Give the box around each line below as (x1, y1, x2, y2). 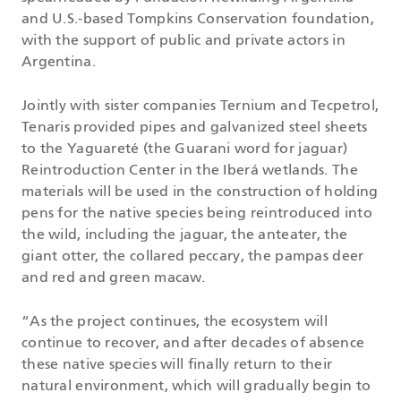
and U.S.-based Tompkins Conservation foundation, (21, 13, 374, 28)
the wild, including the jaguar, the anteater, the (21, 228, 348, 243)
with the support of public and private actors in (21, 34, 346, 49)
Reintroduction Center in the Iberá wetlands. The (21, 164, 358, 179)
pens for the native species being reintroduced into (21, 207, 372, 222)
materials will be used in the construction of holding (21, 185, 379, 200)
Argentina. (21, 55, 96, 71)
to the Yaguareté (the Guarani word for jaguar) (21, 142, 348, 158)
